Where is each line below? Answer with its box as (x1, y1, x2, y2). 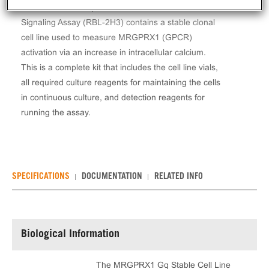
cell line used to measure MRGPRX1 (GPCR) (21, 32, 192, 42)
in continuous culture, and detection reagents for (21, 92, 205, 102)
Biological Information (21, 229, 119, 240)
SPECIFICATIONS (12, 173, 70, 181)
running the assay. (21, 107, 91, 117)
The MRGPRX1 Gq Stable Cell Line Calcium (21, 2, 189, 12)
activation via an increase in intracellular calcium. (21, 47, 206, 57)
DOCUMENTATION (82, 173, 142, 181)
